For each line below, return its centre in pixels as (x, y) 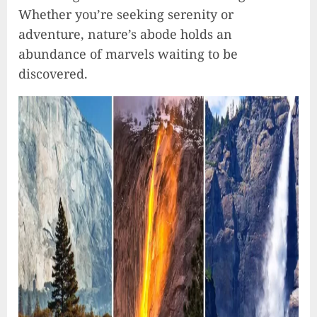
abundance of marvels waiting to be (128, 54)
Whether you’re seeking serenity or (126, 15)
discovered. (53, 74)
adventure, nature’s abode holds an (125, 34)
